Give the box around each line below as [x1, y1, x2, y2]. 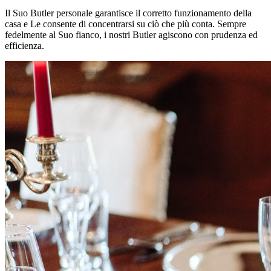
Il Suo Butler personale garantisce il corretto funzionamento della [5, 7, 252, 18]
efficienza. [5, 40, 44, 51]
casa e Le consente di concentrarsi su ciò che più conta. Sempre [5, 18, 246, 29]
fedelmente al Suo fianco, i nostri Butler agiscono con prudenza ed [5, 29, 258, 40]
